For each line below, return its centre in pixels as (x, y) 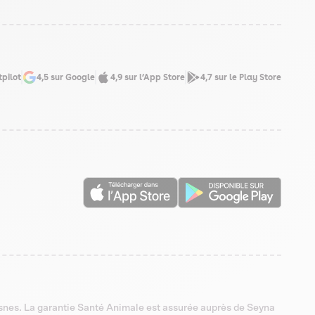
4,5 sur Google (66, 78)
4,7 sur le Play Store (241, 78)
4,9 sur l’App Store (148, 78)
